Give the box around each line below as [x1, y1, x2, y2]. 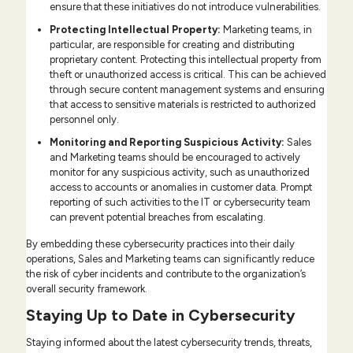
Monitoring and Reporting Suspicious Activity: [50, 136, 284, 149]
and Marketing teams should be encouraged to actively [50, 151, 300, 164]
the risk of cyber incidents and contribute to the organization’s [26, 268, 306, 281]
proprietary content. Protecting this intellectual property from [50, 54, 321, 66]
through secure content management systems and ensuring [50, 84, 325, 96]
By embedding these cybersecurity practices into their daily [26, 238, 295, 251]
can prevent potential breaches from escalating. [50, 211, 266, 224]
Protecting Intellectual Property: [50, 24, 221, 36]
